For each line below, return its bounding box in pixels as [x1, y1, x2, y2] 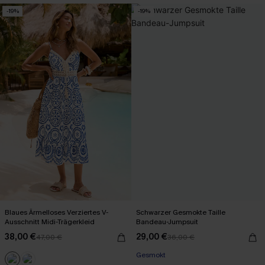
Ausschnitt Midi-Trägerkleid [5, 216, 95, 227]
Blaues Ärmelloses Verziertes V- [5, 207, 108, 217]
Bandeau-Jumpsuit [136, 216, 199, 227]
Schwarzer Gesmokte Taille [136, 207, 225, 217]
